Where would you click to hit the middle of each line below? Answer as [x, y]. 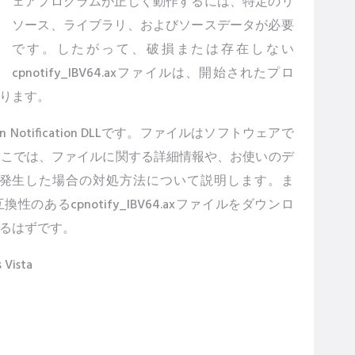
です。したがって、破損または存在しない [153, 50]
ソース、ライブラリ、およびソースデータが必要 [153, 26]
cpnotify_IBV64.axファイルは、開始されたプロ [153, 74]
